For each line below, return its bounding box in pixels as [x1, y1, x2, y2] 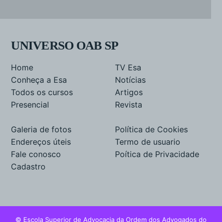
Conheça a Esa [11, 74, 67, 85]
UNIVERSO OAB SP [11, 38, 118, 52]
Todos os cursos [11, 87, 73, 97]
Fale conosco [11, 149, 61, 159]
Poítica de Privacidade [115, 149, 200, 159]
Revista [115, 99, 143, 110]
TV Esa [115, 62, 142, 72]
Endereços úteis [11, 136, 71, 147]
